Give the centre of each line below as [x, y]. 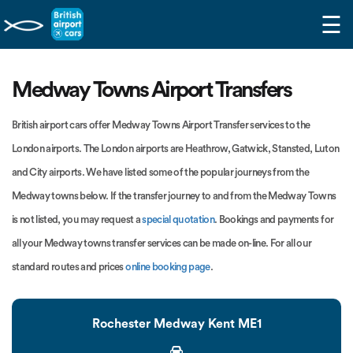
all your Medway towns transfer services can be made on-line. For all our [162, 243]
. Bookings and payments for [274, 219]
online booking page [168, 266]
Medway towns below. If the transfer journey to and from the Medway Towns [174, 195]
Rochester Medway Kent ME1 [176, 323]
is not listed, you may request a [77, 219]
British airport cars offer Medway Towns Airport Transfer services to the [161, 124]
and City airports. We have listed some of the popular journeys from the [161, 172]
